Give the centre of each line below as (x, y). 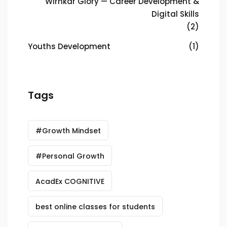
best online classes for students (95, 206)
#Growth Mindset (68, 130)
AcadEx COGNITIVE (70, 181)
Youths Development (69, 46)
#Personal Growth (70, 156)
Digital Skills (175, 14)
